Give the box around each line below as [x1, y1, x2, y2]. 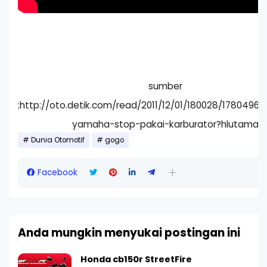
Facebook [38, 166, 77, 178]
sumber [148, 79, 182, 92]
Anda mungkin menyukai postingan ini [18, 224, 240, 241]
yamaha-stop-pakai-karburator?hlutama [72, 117, 259, 131]
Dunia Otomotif [31, 135, 85, 145]
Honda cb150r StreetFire [80, 253, 192, 265]
